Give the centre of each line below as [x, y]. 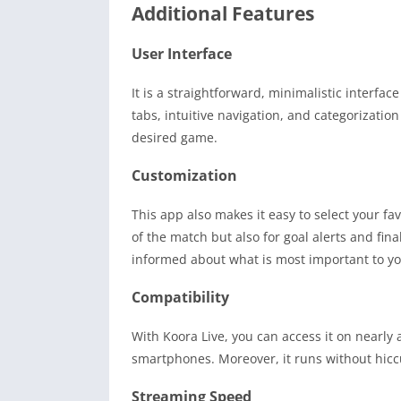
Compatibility [180, 298]
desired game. [175, 138]
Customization [184, 176]
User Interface [182, 54]
